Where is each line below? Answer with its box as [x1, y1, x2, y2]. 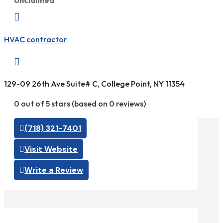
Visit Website [24, 144, 78, 155]
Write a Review [24, 165, 84, 176]
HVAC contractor [4, 34, 67, 44]
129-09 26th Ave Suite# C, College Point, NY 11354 [4, 79, 185, 89]
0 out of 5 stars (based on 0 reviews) [14, 99, 146, 109]
